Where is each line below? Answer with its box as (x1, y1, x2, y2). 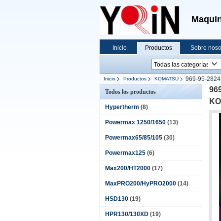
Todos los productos (105, 88, 156, 95)
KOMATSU (154, 76, 179, 81)
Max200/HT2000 (105, 165, 150, 172)
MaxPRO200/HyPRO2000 (105, 180, 176, 187)
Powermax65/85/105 (105, 134, 162, 141)
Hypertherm (105, 104, 139, 110)
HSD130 (105, 195, 128, 202)
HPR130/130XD (105, 211, 148, 218)
